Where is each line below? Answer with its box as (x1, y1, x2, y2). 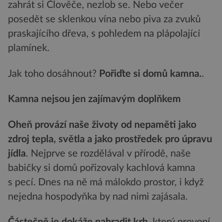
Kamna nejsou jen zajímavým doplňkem (8, 94, 181, 105)
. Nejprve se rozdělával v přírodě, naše (26, 148, 191, 159)
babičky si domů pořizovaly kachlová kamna (8, 163, 195, 173)
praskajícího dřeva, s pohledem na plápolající (8, 29, 200, 39)
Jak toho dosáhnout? (8, 68, 99, 79)
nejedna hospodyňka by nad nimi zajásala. (8, 191, 188, 202)
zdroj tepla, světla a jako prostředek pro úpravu (8, 134, 212, 144)
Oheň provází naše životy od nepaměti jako (8, 119, 196, 130)
